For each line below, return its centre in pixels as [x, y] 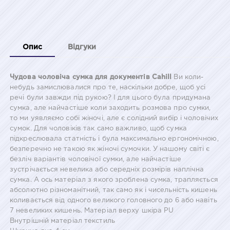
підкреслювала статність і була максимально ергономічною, [114, 139]
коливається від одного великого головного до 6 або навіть [113, 200]
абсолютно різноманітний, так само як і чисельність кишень [113, 190]
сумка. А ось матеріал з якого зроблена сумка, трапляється [114, 180]
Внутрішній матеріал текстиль [62, 221]
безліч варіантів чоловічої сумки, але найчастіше [95, 159]
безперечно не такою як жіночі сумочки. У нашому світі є [110, 149]
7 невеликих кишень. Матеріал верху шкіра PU [92, 210]
